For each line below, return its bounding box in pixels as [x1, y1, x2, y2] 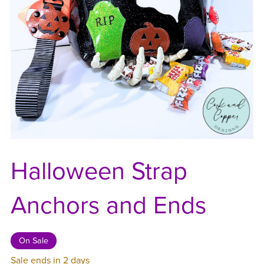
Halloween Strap [10, 157, 187, 187]
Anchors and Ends [10, 191, 206, 221]
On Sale [18, 236, 48, 246]
